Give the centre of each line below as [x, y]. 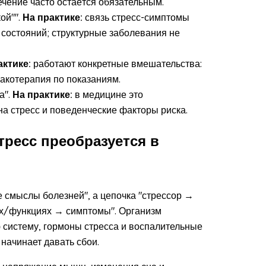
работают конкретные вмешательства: [116, 63]
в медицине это [108, 94]
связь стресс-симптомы [136, 17]
